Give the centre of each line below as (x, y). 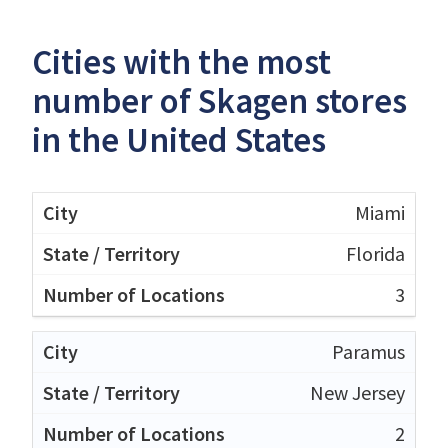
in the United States (179, 139)
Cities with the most (181, 61)
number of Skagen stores (219, 100)
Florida (375, 253)
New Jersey (357, 392)
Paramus (368, 351)
